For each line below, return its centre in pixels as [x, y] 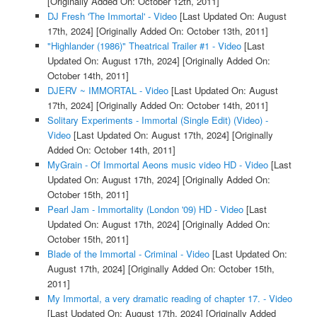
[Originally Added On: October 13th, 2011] [180, 31]
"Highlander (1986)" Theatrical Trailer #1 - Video [144, 46]
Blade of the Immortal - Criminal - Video [128, 254]
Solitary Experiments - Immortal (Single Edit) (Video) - [157, 120]
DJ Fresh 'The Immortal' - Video [112, 16]
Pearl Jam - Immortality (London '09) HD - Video [145, 209]
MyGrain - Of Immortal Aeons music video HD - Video [157, 165]
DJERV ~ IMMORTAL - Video [108, 91]
